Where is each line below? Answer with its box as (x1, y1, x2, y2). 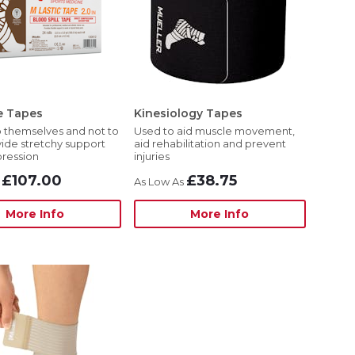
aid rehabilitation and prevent (133, 137, 286, 150)
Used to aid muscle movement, (133, 124, 295, 137)
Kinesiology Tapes (133, 106, 242, 120)
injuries (133, 150, 170, 162)
